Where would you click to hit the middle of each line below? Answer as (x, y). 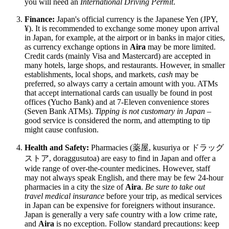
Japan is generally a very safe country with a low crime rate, (121, 215)
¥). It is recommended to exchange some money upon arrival (122, 29)
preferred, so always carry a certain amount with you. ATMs (121, 84)
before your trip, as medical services (163, 196)
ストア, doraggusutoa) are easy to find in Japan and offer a (120, 158)
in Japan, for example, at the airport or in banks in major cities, (125, 38)
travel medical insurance (64, 196)
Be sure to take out (175, 187)
